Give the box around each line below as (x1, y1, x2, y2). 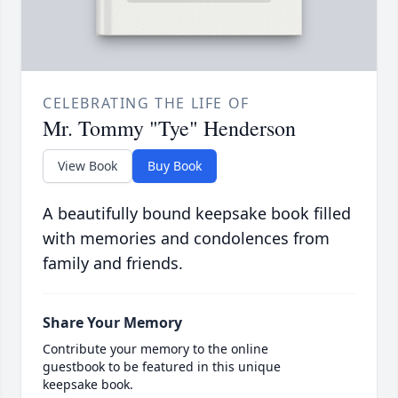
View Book (58, 157, 117, 175)
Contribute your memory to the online (43, 340, 268, 358)
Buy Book (147, 157, 202, 175)
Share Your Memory (43, 313, 182, 333)
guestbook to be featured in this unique (43, 358, 281, 376)
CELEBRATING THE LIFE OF (43, 93, 250, 114)
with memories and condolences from (43, 227, 330, 250)
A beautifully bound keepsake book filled (43, 203, 351, 225)
